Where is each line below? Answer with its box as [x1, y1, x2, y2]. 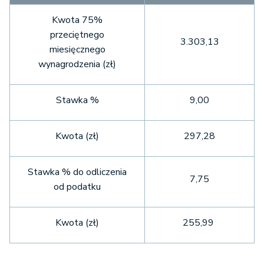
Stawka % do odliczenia [28, 166, 127, 179]
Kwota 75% [52, 14, 103, 27]
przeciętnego [50, 28, 104, 42]
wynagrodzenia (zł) [38, 58, 116, 71]
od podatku [54, 180, 101, 194]
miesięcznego [49, 43, 105, 57]
